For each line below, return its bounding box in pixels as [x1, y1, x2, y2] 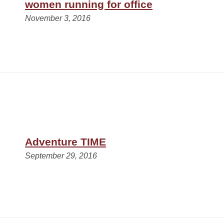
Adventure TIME [25, 135, 106, 147]
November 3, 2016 [25, 13, 91, 22]
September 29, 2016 [25, 151, 97, 160]
